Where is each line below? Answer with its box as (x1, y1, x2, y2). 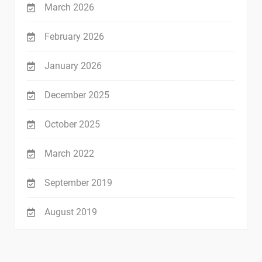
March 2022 (44, 148, 94, 160)
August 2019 (44, 206, 97, 218)
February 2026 (44, 31, 104, 43)
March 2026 (44, 2, 94, 13)
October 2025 (44, 119, 100, 130)
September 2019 (44, 177, 112, 189)
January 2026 (44, 60, 102, 72)
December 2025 (44, 89, 109, 101)
